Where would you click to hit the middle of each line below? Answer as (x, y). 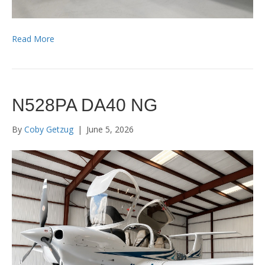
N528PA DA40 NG (85, 105)
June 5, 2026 (110, 129)
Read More (33, 39)
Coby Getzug (49, 129)
